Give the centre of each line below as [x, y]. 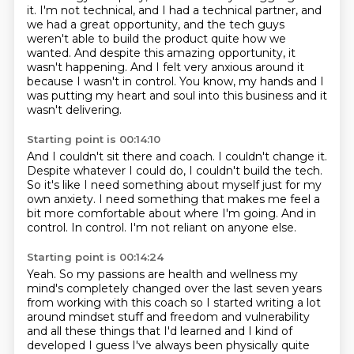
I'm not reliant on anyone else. [213, 228]
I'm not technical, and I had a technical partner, [170, 10]
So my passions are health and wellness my [178, 274]
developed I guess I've [90, 345]
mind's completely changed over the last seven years [174, 288]
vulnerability [277, 317]
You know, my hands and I [251, 81]
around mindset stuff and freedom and [136, 317]
